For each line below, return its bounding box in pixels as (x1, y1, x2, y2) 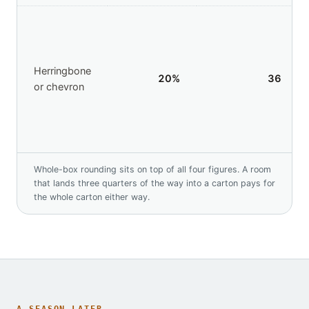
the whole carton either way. (34, 192, 150, 203)
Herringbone (34, 65, 91, 78)
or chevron (34, 81, 84, 94)
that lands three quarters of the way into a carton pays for (34, 178, 275, 189)
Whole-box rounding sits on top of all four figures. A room (34, 164, 271, 175)
